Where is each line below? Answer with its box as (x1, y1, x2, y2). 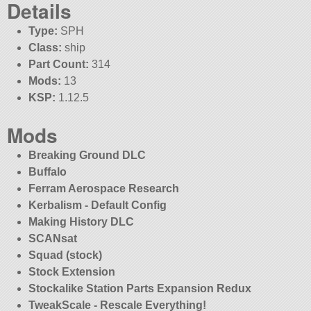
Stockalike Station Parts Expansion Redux (28, 282, 251, 294)
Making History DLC (28, 215, 134, 228)
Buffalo (28, 165, 67, 178)
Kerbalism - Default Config (28, 199, 167, 211)
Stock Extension (28, 265, 115, 278)
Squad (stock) (28, 249, 102, 261)
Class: (28, 41, 62, 53)
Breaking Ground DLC (28, 149, 146, 161)
